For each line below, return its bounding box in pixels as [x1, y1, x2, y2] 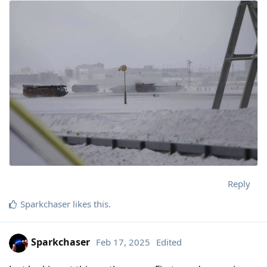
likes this [70, 198, 108, 210]
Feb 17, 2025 [96, 236, 150, 249]
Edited [156, 236, 182, 249]
